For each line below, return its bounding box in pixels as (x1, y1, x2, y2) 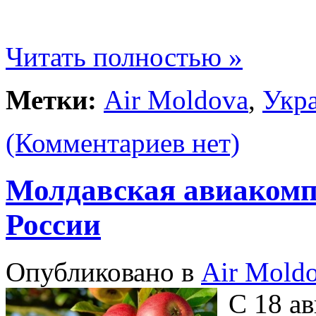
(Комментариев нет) (6, 128, 240, 159)
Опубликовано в (6, 257, 201, 288)
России (6, 208, 101, 242)
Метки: (6, 85, 97, 116)
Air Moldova (104, 85, 248, 116)
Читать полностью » (6, 42, 243, 73)
